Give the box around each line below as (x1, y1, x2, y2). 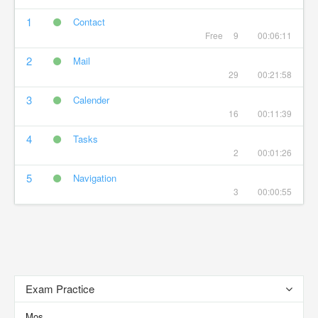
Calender (72, 93, 109, 106)
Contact (72, 15, 105, 28)
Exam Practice (26, 281, 94, 296)
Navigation (72, 171, 116, 185)
